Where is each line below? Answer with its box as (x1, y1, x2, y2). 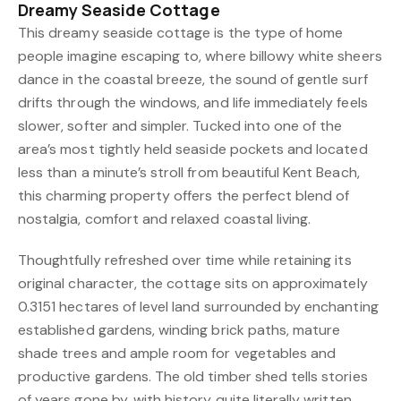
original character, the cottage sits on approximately (18, 273, 368, 293)
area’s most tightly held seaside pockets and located (18, 139, 368, 158)
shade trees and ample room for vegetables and (18, 343, 337, 363)
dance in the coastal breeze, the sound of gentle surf (18, 69, 368, 89)
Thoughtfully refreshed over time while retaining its (18, 250, 352, 269)
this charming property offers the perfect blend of (18, 185, 350, 205)
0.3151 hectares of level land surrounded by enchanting (18, 296, 379, 316)
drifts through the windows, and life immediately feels (18, 92, 368, 112)
